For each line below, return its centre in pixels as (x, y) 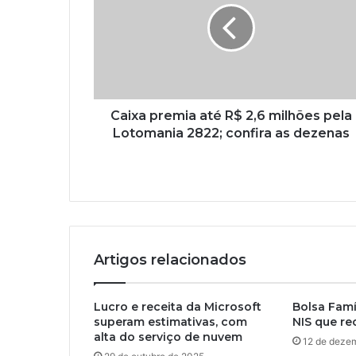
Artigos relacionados (170, 259)
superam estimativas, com (170, 321)
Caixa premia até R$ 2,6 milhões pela (231, 115)
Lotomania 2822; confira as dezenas (231, 133)
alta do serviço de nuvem (168, 337)
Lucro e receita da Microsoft (178, 306)
